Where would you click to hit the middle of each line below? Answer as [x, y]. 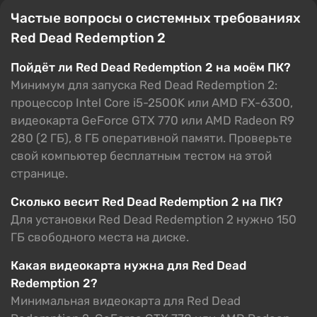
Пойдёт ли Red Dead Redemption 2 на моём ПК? [151, 67]
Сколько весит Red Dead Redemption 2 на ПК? [147, 201]
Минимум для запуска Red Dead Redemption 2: [144, 85]
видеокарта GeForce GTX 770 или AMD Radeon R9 [152, 120]
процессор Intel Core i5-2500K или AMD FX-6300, [152, 102]
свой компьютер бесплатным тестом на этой [141, 155]
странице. [39, 173]
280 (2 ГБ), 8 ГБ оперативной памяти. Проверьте [151, 138]
